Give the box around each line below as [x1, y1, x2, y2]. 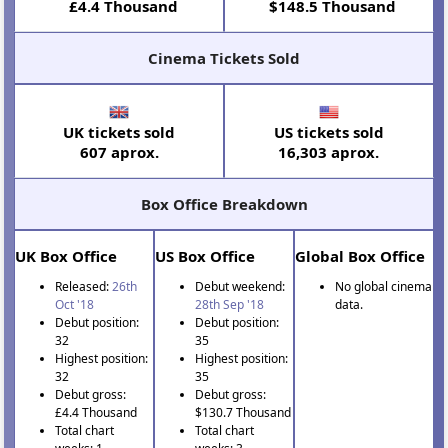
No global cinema [334, 278, 432, 296]
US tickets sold [273, 122, 384, 143]
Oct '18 [55, 296, 95, 314]
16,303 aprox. [278, 142, 380, 163]
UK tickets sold [63, 122, 176, 143]
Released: [55, 278, 113, 296]
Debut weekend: [195, 278, 286, 296]
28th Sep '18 [195, 296, 265, 314]
